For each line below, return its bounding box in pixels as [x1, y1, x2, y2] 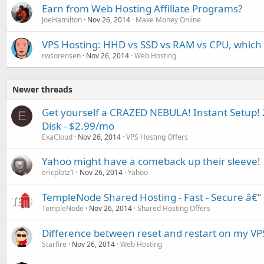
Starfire [42, 239, 67, 249]
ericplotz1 [42, 167, 74, 177]
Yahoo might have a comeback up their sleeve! [42, 154, 260, 168]
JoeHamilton [42, 14, 82, 25]
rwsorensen [42, 50, 81, 61]
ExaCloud [42, 131, 72, 142]
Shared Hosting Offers [137, 203, 210, 213]
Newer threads [12, 83, 72, 95]
